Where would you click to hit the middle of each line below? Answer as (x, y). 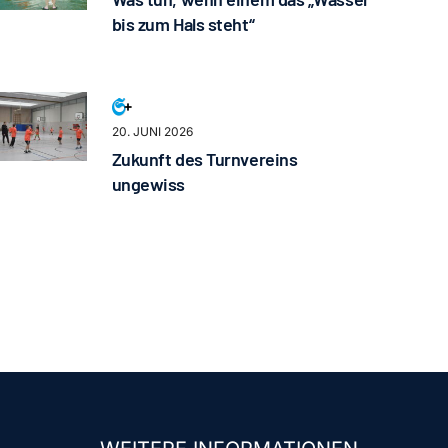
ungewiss (148, 184)
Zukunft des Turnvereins (204, 159)
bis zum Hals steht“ (183, 24)
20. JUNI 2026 (152, 132)
